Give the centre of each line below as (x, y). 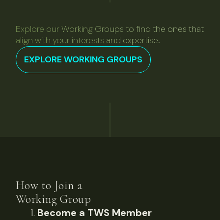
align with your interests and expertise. (88, 40)
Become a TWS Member (95, 213)
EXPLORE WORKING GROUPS (83, 59)
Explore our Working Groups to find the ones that (110, 29)
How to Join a (49, 185)
